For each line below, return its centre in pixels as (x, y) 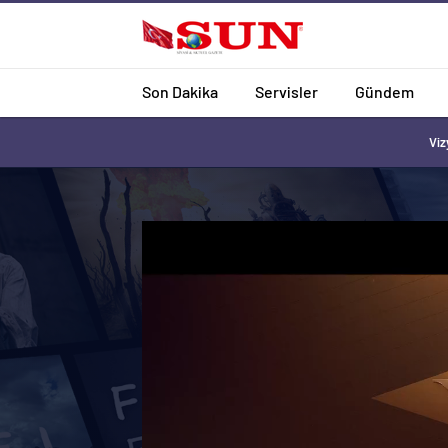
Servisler (286, 91)
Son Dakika (180, 91)
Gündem (384, 91)
